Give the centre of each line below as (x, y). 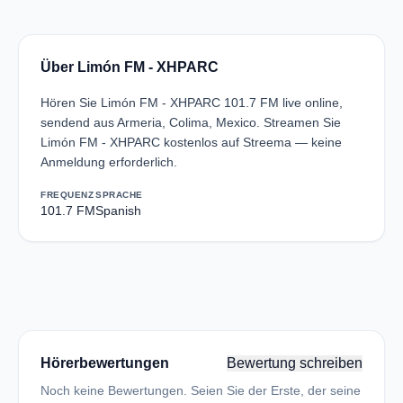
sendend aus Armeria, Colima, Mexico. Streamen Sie (191, 122)
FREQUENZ (67, 195)
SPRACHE (119, 195)
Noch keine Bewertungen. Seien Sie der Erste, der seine (201, 390)
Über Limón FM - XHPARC (130, 67)
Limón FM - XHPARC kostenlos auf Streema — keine (191, 142)
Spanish (118, 210)
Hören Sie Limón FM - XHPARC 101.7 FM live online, (192, 103)
